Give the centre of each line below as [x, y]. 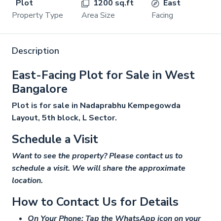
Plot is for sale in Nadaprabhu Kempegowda [96, 106]
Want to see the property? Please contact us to [97, 156]
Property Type [37, 15]
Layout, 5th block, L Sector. [64, 118]
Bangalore [40, 89]
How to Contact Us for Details [95, 202]
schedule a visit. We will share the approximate [99, 168]
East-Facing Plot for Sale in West [103, 75]
